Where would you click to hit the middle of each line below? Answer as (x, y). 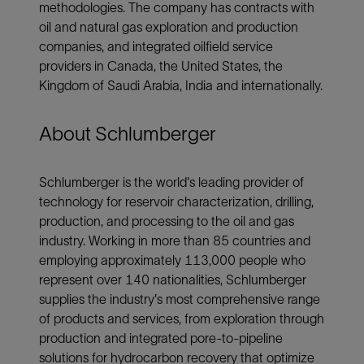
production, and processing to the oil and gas (167, 221)
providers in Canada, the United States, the (161, 65)
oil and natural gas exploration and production (169, 26)
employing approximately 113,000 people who (172, 260)
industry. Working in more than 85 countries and (175, 240)
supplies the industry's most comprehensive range (180, 299)
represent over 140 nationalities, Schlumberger (173, 279)
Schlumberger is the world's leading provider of (171, 182)
